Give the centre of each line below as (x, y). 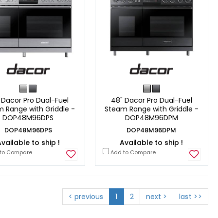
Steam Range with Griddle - (151, 109)
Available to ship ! (152, 142)
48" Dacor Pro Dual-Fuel (151, 100)
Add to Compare (132, 152)
